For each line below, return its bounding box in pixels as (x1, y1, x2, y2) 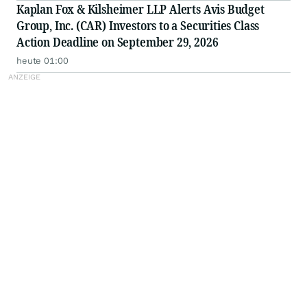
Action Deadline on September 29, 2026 (16, 34, 219, 51)
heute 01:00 (16, 56, 69, 66)
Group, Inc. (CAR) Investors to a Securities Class (16, 17, 260, 34)
